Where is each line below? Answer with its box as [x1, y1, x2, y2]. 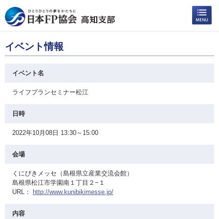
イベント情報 [5, 41, 64, 52]
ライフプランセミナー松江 [12, 88, 88, 96]
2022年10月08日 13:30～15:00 [12, 129, 98, 136]
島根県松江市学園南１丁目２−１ [12, 179, 105, 186]
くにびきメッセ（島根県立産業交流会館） [12, 170, 133, 177]
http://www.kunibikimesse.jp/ [33, 188, 113, 196]
